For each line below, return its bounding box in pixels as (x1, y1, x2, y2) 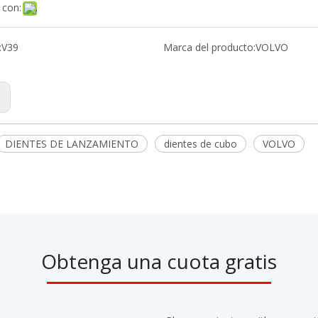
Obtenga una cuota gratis (41, 248, 277, 275)
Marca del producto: (163, 40, 256, 54)
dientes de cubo (164, 137, 237, 150)
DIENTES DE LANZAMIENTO (5, 137, 138, 150)
